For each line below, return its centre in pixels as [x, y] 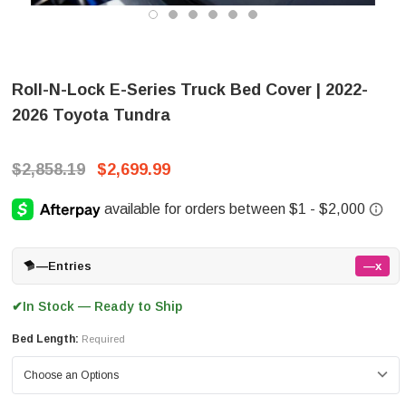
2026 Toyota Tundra [91, 115]
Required [103, 338]
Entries [70, 266]
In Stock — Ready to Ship [102, 306]
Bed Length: [45, 338]
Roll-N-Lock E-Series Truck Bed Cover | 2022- [190, 90]
